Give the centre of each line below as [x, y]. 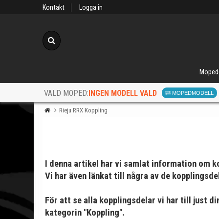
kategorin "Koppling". [85, 213]
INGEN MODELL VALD [123, 93]
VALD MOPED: [66, 93]
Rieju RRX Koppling [83, 110]
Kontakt [54, 8]
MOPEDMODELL [192, 93]
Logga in [91, 8]
